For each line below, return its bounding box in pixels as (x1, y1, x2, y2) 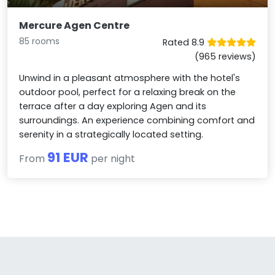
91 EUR (47, 147, 89, 167)
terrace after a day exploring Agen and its (19, 99, 207, 112)
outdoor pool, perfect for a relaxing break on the (19, 85, 236, 98)
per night (88, 151, 136, 166)
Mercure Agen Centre (19, 18, 130, 33)
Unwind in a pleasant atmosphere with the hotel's (19, 71, 241, 84)
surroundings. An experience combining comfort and (19, 114, 255, 126)
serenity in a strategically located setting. (19, 128, 204, 141)
